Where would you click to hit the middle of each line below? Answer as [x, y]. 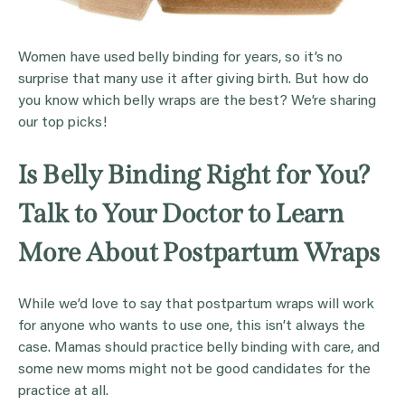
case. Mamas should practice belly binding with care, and [199, 348]
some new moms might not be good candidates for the [194, 370]
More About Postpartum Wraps [199, 253]
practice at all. [63, 392]
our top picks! [62, 123]
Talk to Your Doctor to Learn [181, 214]
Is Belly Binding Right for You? [195, 175]
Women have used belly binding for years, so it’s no [180, 58]
